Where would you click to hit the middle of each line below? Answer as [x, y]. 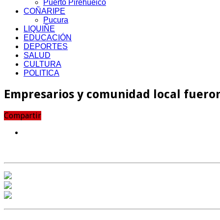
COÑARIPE [44, 11]
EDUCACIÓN [48, 37]
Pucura [56, 20]
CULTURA [42, 64]
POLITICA [41, 73]
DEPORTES [46, 46]
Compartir [23, 115]
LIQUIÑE [39, 28]
